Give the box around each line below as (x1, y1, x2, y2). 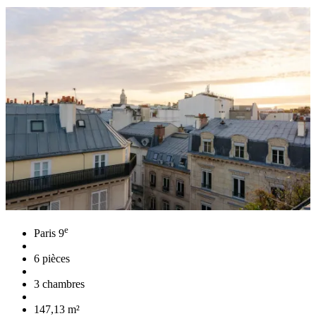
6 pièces (34, 253, 70, 265)
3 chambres (34, 278, 85, 291)
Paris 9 (34, 227, 64, 240)
